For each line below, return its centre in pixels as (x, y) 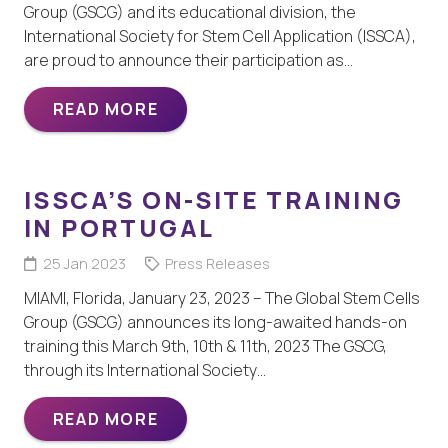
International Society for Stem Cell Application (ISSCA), (220, 36)
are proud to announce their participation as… (188, 60)
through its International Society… (145, 369)
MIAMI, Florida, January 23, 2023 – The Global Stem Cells (222, 297)
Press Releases (217, 263)
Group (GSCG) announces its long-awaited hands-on (215, 321)
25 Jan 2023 (84, 263)
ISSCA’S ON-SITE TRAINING (214, 199)
